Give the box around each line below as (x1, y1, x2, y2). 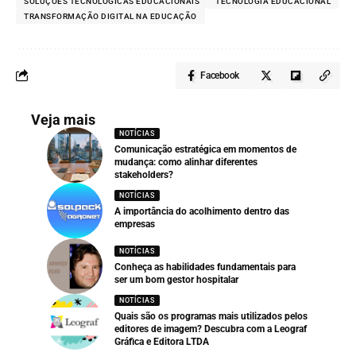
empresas (114, 219, 155, 230)
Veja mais (31, 110, 95, 128)
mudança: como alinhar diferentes (114, 157, 257, 168)
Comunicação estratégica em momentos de (114, 144, 296, 156)
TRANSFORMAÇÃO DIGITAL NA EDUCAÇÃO (24, 11, 197, 21)
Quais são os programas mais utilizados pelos (114, 311, 308, 323)
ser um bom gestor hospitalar (114, 274, 238, 286)
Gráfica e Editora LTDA (114, 336, 209, 348)
